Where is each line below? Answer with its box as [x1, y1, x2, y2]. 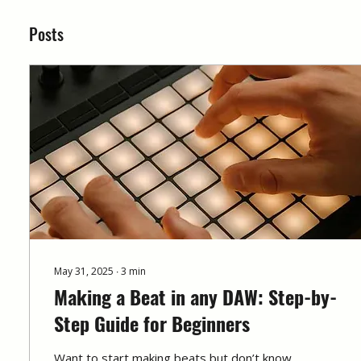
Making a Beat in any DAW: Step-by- [54, 281, 337, 311]
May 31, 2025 [54, 263, 114, 278]
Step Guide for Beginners [54, 308, 250, 338]
